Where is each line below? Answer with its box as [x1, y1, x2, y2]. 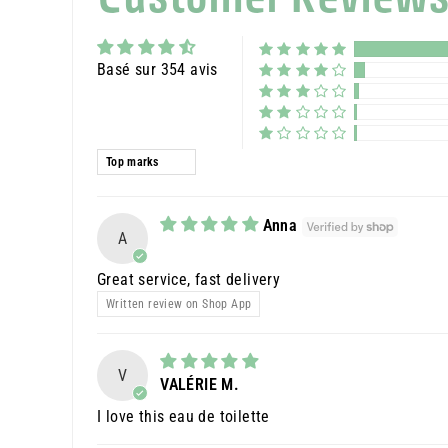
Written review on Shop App [106, 297, 252, 312]
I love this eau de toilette [97, 407, 270, 427]
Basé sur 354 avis [97, 60, 218, 79]
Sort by [96, 149, 146, 169]
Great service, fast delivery [97, 270, 281, 290]
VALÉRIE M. [160, 375, 240, 395]
